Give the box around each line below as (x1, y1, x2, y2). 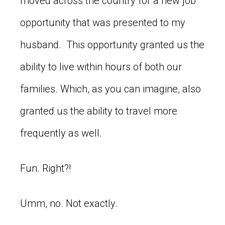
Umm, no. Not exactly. (20, 197, 118, 209)
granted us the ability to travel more (20, 104, 177, 117)
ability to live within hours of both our (20, 60, 182, 73)
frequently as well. (20, 127, 102, 139)
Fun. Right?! (20, 162, 71, 174)
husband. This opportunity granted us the (20, 38, 204, 51)
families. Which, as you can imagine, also (20, 82, 201, 95)
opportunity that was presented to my (20, 16, 185, 29)
